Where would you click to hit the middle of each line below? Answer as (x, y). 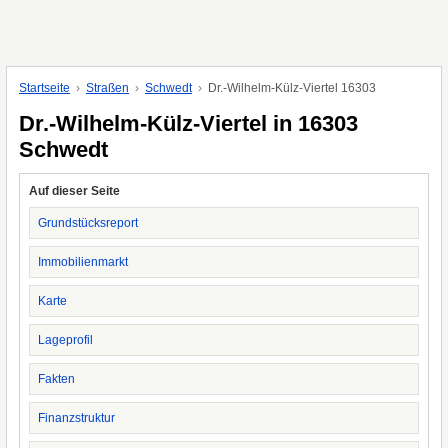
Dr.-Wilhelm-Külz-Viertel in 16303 (188, 123)
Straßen (107, 88)
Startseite (44, 88)
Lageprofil (65, 340)
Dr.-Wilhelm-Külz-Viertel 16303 (292, 88)
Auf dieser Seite (74, 191)
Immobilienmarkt (83, 262)
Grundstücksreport (88, 223)
